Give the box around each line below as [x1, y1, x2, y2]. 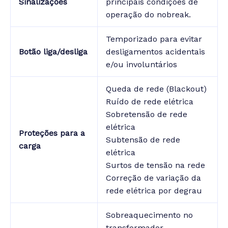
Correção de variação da [106, 173, 201, 183]
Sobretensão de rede [106, 109, 187, 119]
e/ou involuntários [106, 59, 177, 69]
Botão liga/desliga [19, 46, 88, 56]
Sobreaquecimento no [106, 210, 193, 220]
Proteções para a [19, 128, 85, 138]
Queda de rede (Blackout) [106, 83, 207, 94]
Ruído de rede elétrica [106, 96, 193, 106]
